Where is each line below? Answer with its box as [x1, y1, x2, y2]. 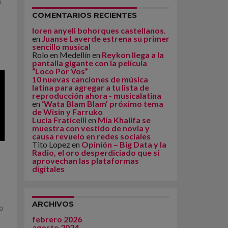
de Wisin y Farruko [32, 107, 103, 117]
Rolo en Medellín [32, 50, 91, 60]
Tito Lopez [32, 139, 70, 149]
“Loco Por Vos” [32, 66, 88, 76]
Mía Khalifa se [98, 115, 151, 125]
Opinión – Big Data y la [81, 139, 166, 149]
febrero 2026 [32, 214, 82, 224]
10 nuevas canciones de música [32, 74, 148, 84]
